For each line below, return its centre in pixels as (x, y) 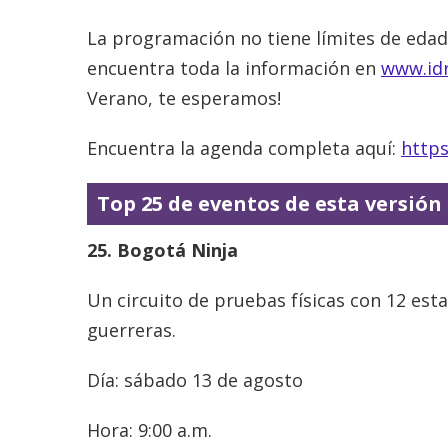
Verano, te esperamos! (184, 97)
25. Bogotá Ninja (162, 249)
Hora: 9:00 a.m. (167, 429)
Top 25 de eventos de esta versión (269, 203)
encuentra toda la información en (234, 67)
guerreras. (131, 329)
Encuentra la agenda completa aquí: (244, 147)
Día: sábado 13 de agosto (195, 379)
